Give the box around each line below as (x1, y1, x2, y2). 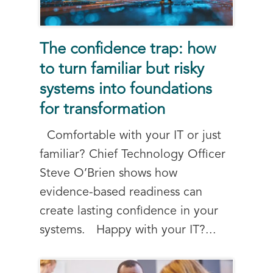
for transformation (40, 102, 165, 118)
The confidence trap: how (40, 41, 216, 57)
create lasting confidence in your (40, 205, 218, 218)
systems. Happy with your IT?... (40, 224, 216, 236)
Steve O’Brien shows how (40, 167, 177, 180)
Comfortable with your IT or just (40, 129, 221, 142)
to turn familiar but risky (40, 62, 204, 77)
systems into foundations (40, 82, 212, 97)
